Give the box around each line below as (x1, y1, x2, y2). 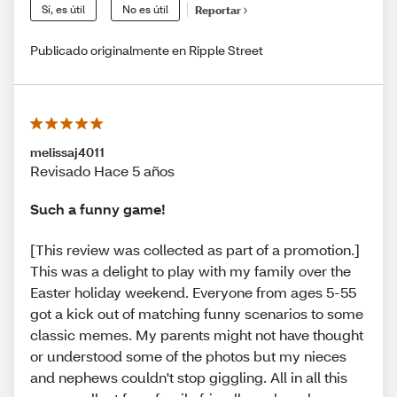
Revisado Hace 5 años (30, 161, 175, 181)
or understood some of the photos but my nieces (30, 346, 346, 365)
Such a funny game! (30, 199, 166, 219)
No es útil (122, 3, 168, 17)
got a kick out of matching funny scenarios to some (30, 303, 363, 323)
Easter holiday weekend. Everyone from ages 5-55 (30, 282, 356, 301)
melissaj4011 (30, 144, 105, 161)
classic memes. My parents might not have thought (30, 324, 363, 344)
